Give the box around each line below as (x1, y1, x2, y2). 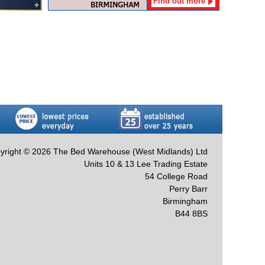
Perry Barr (169, 183, 208, 193)
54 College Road (145, 171, 208, 181)
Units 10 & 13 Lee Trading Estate (84, 159, 208, 169)
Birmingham (163, 196, 208, 206)
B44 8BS (175, 208, 208, 218)
